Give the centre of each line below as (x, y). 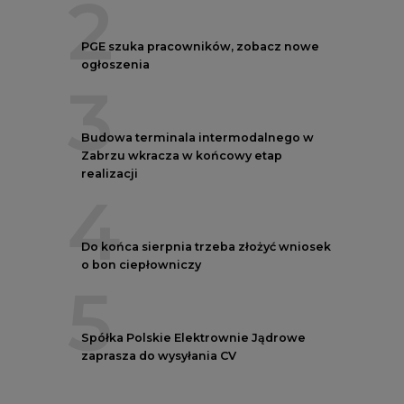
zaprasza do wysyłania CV (159, 355)
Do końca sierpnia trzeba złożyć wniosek (206, 246)
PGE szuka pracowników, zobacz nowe (200, 46)
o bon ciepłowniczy (141, 264)
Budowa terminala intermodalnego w (197, 137)
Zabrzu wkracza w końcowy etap (182, 155)
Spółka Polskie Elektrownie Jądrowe (193, 337)
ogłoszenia (115, 64)
